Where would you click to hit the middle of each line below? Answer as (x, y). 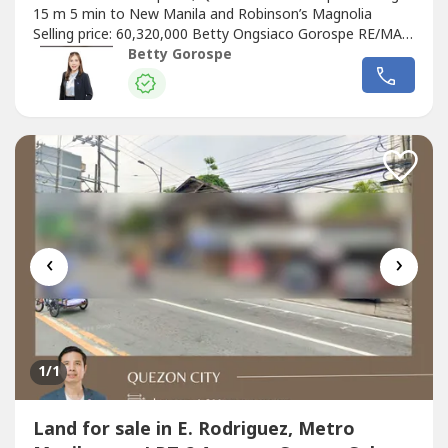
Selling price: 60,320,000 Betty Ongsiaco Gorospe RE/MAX (221, 34)
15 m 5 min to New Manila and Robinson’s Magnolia (202, 14)
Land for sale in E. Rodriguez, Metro (193, 430)
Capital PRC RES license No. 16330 (144, 54)
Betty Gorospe (179, 55)
